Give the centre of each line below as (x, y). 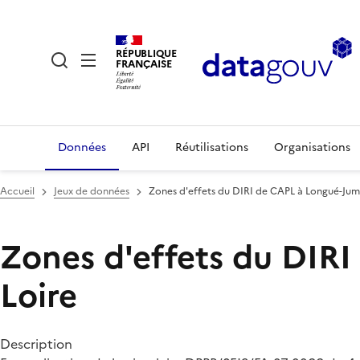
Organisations (312, 147)
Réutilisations (212, 147)
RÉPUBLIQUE (146, 53)
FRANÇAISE (144, 63)
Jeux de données (92, 191)
